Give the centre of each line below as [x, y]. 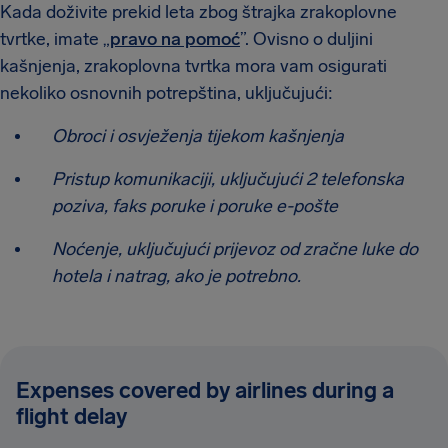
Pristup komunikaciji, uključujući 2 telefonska [228, 179]
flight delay [71, 416]
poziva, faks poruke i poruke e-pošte [195, 206]
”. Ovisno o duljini [306, 39]
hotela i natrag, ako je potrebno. [176, 276]
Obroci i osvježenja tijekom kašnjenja [198, 136]
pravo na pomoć [175, 39]
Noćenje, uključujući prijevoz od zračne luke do [235, 249]
